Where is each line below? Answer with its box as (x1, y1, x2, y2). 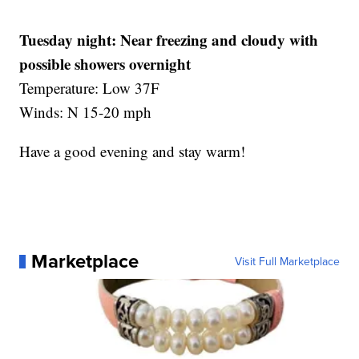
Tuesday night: (19, 29, 117, 51)
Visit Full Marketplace (234, 253, 340, 270)
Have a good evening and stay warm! (19, 141, 246, 162)
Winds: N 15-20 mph (19, 102, 152, 123)
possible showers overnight (19, 53, 192, 75)
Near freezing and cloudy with (120, 29, 319, 51)
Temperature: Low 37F (19, 78, 160, 99)
